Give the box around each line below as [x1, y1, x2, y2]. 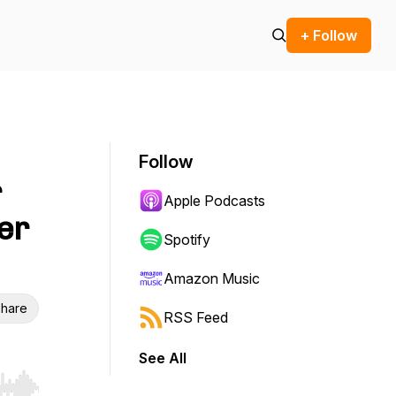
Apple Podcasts [164, 192, 265, 209]
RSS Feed [164, 308, 228, 326]
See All [139, 349, 187, 367]
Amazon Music [164, 270, 260, 287]
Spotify [164, 231, 210, 248]
